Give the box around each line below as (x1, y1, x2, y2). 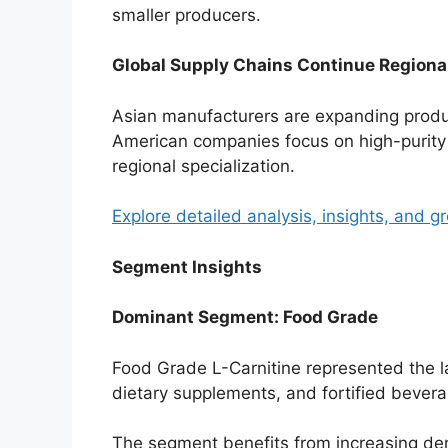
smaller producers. (112, 4, 261, 25)
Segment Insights (112, 256, 262, 277)
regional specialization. (112, 155, 295, 176)
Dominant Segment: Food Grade (112, 307, 378, 328)
